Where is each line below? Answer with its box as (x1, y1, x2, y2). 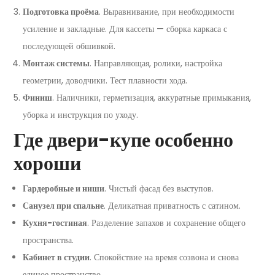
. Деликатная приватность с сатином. (104, 199, 241, 212)
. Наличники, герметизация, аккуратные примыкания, (52, 91, 251, 104)
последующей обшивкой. (23, 40, 115, 53)
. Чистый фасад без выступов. (104, 182, 214, 195)
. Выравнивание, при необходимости (99, 6, 234, 18)
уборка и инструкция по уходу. (23, 109, 138, 122)
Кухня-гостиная (23, 217, 87, 230)
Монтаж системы (23, 57, 90, 70)
